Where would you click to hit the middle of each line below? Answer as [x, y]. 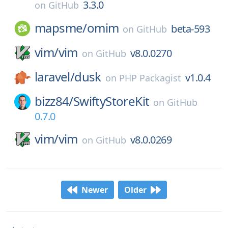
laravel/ [55, 77]
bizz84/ [54, 101]
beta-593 [191, 29]
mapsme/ [61, 28]
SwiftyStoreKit [111, 101]
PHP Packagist [150, 78]
